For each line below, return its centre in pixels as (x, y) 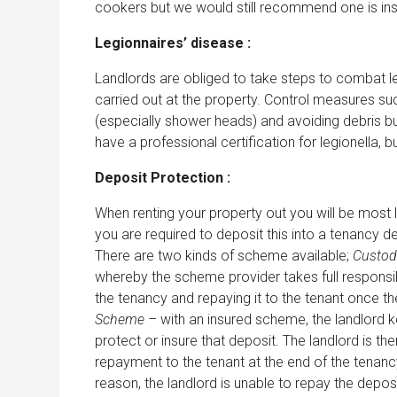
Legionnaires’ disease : (173, 43)
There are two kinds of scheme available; (224, 255)
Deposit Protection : (163, 177)
